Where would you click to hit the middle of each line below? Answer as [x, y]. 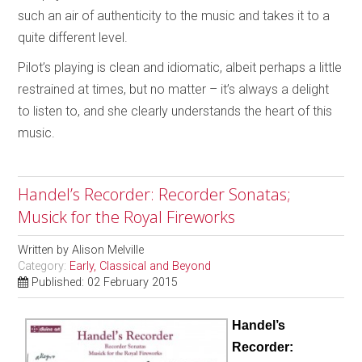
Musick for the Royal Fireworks [127, 217]
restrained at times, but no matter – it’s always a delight [174, 89]
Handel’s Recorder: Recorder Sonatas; [155, 194]
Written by [45, 250]
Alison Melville [108, 250]
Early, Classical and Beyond [141, 266]
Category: [44, 266]
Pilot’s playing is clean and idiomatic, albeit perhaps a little [180, 67]
